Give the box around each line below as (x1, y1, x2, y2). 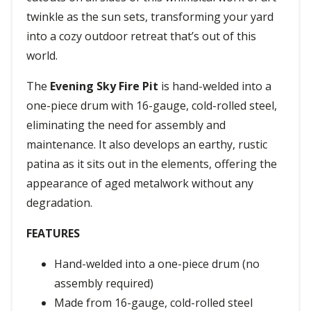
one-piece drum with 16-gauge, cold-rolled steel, (26, 98, 277, 114)
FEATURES (26, 226, 80, 242)
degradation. (26, 195, 92, 211)
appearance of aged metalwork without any (26, 176, 253, 192)
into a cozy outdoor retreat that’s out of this (26, 28, 256, 44)
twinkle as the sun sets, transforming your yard (26, 9, 274, 25)
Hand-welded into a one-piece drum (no (54, 256, 260, 272)
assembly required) (54, 276, 153, 292)
